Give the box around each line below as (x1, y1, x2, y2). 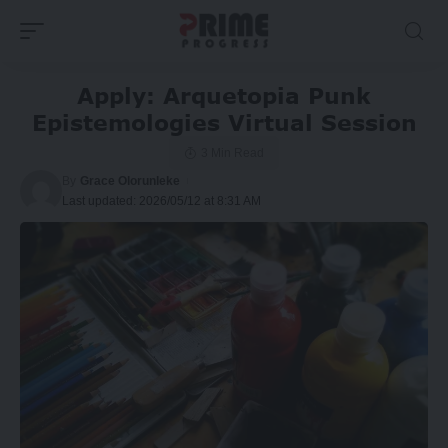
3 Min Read (200, 145, 264, 160)
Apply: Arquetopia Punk (77, 81, 371, 109)
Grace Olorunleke (80, 173, 181, 188)
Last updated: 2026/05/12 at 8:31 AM (62, 193, 261, 208)
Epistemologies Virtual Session (31, 108, 417, 136)
